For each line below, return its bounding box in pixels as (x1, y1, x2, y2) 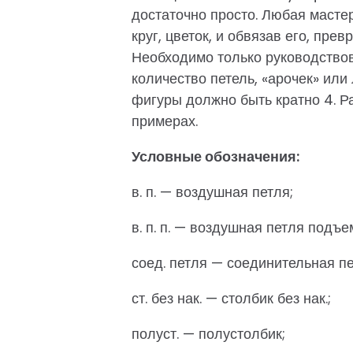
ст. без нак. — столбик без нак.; (132, 288, 331, 308)
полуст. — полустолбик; (132, 324, 285, 344)
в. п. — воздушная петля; (132, 182, 293, 202)
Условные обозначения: (132, 147, 299, 166)
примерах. (132, 111, 198, 131)
